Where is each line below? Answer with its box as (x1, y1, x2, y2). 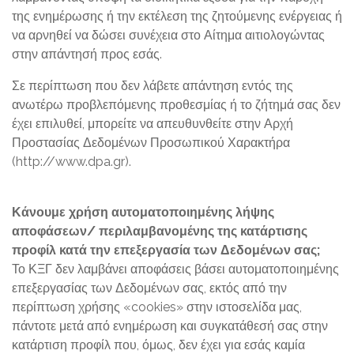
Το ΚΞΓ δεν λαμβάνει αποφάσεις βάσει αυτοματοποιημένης (12, 262, 339, 277)
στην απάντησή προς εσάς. (12, 47, 162, 62)
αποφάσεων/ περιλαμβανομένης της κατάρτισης (12, 224, 307, 239)
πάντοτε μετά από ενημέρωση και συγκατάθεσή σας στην (12, 318, 328, 333)
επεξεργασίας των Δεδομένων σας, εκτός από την (12, 281, 287, 296)
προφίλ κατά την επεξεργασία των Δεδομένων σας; (12, 243, 320, 258)
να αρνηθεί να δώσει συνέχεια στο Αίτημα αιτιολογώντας (12, 28, 325, 43)
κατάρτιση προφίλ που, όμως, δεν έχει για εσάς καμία (12, 337, 305, 352)
